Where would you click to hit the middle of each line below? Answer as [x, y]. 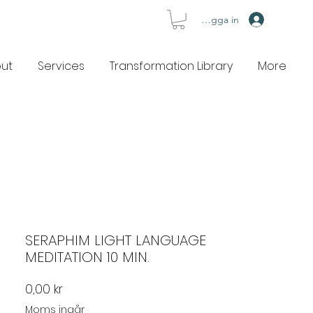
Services [61, 66]
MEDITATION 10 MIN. [87, 257]
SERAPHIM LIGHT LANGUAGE [116, 240]
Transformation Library [171, 66]
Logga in [220, 19]
